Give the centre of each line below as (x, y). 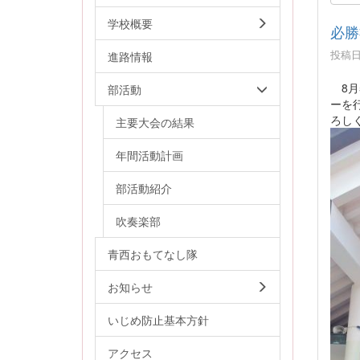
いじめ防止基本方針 (158, 319)
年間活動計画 (149, 155)
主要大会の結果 (155, 122)
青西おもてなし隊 (153, 254)
